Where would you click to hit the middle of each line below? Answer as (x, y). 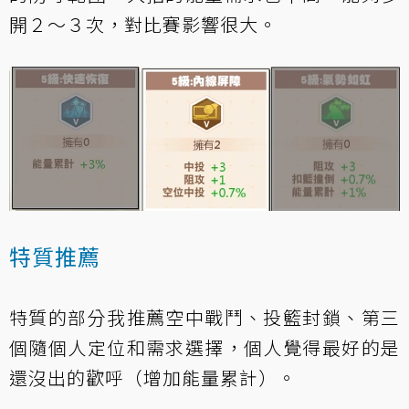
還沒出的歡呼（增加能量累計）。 (153, 378)
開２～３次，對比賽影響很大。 (143, 25)
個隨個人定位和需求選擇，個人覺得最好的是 (204, 348)
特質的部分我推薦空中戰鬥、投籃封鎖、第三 (204, 318)
